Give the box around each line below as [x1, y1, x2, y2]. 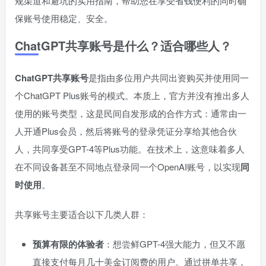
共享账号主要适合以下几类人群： [15, 208, 148, 221]
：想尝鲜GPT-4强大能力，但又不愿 [104, 237, 245, 251]
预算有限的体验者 [33, 237, 104, 251]
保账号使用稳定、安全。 [15, 12, 113, 25]
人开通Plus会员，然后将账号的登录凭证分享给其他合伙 [15, 125, 237, 138]
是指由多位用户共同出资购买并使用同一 [88, 71, 249, 84]
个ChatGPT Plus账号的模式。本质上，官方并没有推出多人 [15, 89, 249, 102]
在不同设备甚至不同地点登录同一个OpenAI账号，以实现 [15, 160, 240, 173]
